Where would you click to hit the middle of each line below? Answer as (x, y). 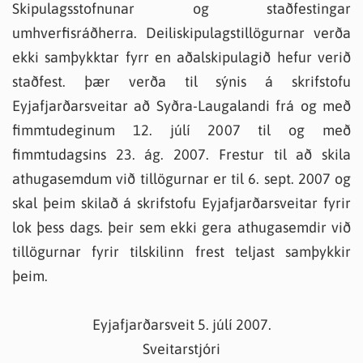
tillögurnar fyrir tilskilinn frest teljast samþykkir (181, 252)
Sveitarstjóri (181, 349)
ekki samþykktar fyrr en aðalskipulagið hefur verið (181, 57)
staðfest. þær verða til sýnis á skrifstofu (181, 81)
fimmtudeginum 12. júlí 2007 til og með (181, 130)
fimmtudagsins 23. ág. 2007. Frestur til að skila (181, 154)
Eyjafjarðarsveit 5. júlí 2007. (181, 325)
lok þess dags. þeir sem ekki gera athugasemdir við (181, 227)
